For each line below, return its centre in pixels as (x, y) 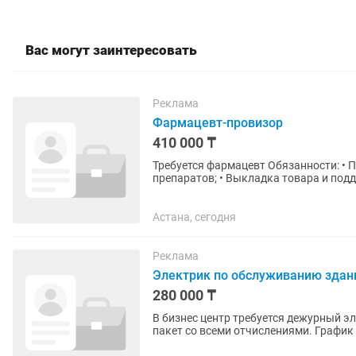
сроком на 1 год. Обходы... (222, 343)
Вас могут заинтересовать (111, 50)
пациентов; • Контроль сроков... (236, 191)
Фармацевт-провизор (218, 123)
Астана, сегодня (194, 217)
